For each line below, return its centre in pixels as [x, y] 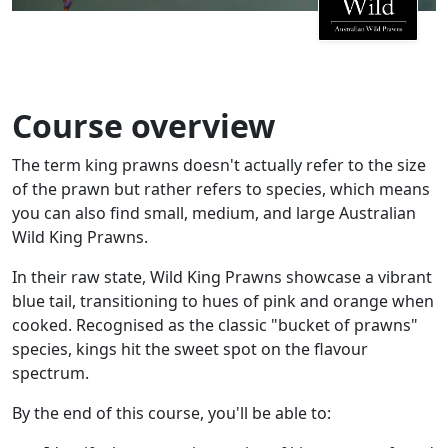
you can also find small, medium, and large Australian [214, 212]
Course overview [143, 125]
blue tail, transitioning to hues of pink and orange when [223, 300]
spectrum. [52, 372]
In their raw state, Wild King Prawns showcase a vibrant [222, 276]
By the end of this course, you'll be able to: [171, 412]
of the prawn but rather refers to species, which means [221, 188]
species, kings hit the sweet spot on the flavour [190, 348]
